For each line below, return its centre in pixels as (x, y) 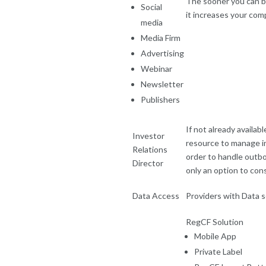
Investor (148, 135)
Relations (150, 149)
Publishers (160, 99)
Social (151, 7)
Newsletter (162, 84)
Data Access (156, 195)
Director (148, 163)
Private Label (218, 251)
